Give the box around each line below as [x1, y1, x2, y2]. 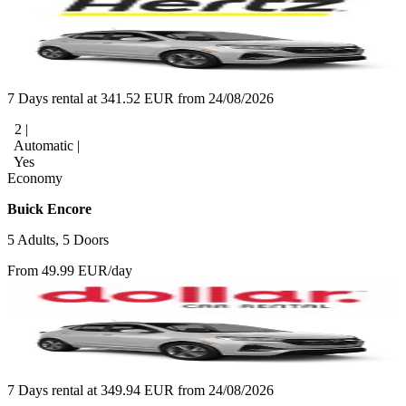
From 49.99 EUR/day [7, 262, 132, 278]
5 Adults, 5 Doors [7, 231, 109, 247]
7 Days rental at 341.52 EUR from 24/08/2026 [7, 90, 274, 106]
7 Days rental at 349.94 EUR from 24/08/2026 [7, 382, 274, 398]
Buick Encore [7, 200, 92, 217]
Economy [7, 169, 63, 186]
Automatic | [11, 137, 80, 153]
